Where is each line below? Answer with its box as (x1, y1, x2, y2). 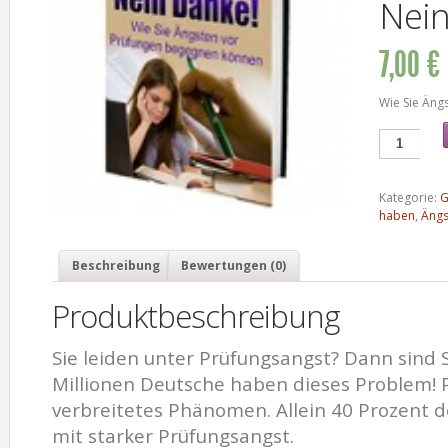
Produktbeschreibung (52, 295, 340, 338)
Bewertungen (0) (181, 257, 286, 274)
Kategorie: (378, 189, 440, 207)
